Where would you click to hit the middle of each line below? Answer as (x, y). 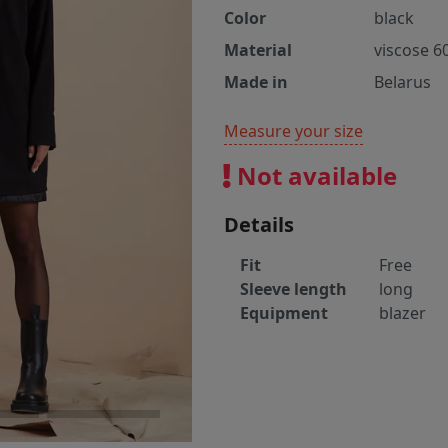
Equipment (284, 313)
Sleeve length (293, 289)
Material (258, 50)
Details (259, 225)
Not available (314, 176)
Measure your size (293, 131)
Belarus (402, 82)
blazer (402, 313)
